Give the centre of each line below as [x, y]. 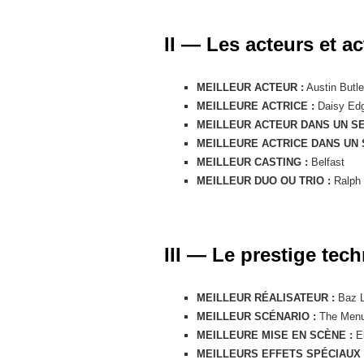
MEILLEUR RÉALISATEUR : [266, 297]
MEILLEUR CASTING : [252, 162]
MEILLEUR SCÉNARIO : [256, 316]
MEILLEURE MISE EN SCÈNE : [275, 335]
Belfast [326, 162]
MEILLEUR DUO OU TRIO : [264, 180]
